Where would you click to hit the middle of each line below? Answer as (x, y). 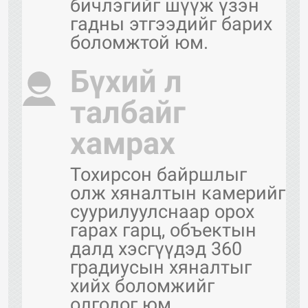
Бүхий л (126, 81)
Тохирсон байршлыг (158, 174)
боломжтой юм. (139, 42)
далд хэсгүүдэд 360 (156, 249)
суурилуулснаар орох (162, 211)
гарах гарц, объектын (163, 230)
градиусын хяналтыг (161, 267)
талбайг (128, 112)
